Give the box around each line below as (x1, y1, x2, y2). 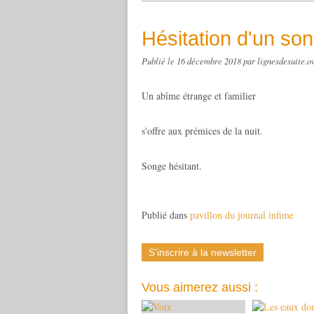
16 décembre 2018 (177, 55, 243, 67)
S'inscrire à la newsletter (149, 247, 257, 258)
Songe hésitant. (142, 159, 202, 172)
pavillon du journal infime (190, 208, 294, 221)
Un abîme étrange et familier (142, 89, 256, 102)
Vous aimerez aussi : (142, 280, 258, 294)
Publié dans (142, 208, 187, 221)
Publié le (142, 55, 177, 67)
